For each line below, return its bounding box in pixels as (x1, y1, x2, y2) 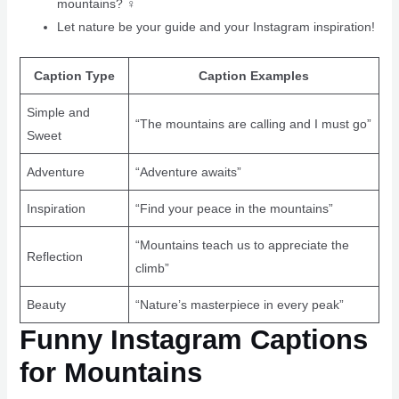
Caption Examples (198, 69, 309, 84)
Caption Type (33, 69, 115, 84)
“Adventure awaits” (134, 165, 241, 180)
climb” (134, 261, 169, 276)
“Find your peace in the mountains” (134, 201, 333, 216)
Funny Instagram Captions (19, 324, 368, 356)
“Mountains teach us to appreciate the (134, 238, 349, 253)
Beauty (26, 297, 66, 313)
